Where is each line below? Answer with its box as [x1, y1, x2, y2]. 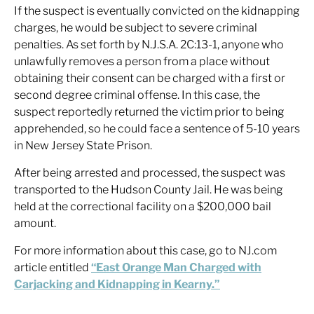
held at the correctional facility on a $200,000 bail [14, 200, 271, 213]
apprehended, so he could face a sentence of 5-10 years [14, 122, 300, 135]
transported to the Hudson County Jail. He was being [14, 183, 283, 196]
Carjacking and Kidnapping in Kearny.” [14, 278, 220, 291]
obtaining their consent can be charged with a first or [14, 71, 285, 85]
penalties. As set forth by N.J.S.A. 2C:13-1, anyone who [14, 38, 284, 51]
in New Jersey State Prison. [14, 139, 152, 152]
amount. [14, 217, 56, 230]
